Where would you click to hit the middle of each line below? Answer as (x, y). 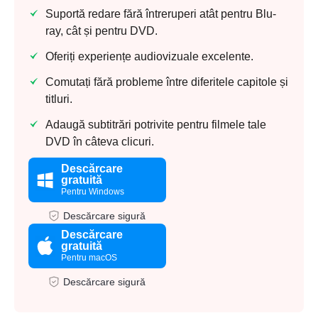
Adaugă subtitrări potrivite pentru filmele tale (156, 125)
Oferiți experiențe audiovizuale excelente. (149, 57)
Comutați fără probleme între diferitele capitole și (167, 82)
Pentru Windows (92, 192)
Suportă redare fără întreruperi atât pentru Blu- (161, 14)
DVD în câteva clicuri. (100, 142)
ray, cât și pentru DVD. (102, 31)
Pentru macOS (89, 258)
